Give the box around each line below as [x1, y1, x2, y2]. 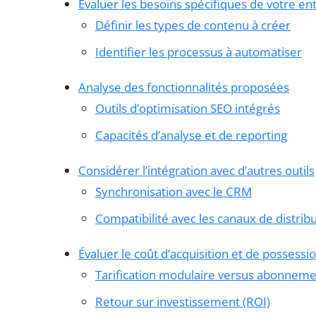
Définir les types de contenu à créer [95, 16, 291, 33]
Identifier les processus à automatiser [95, 43, 302, 60]
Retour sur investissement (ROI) [95, 293, 270, 310]
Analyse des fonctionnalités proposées [78, 78, 289, 95]
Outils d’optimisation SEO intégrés [95, 99, 280, 116]
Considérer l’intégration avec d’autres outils [78, 162, 315, 178]
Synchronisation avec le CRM [95, 183, 252, 200]
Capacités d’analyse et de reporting [95, 126, 287, 143]
